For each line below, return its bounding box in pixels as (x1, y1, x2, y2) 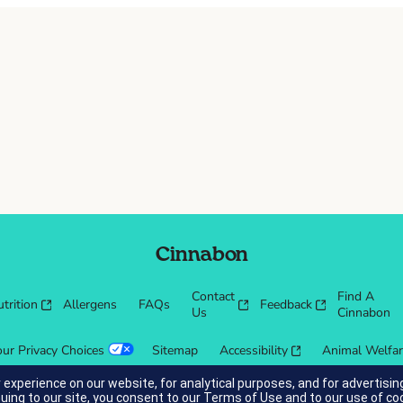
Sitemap (151, 342, 198, 359)
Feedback (260, 296, 312, 313)
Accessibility (219, 342, 288, 359)
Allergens (63, 296, 117, 313)
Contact (192, 288, 235, 305)
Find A (337, 288, 374, 305)
